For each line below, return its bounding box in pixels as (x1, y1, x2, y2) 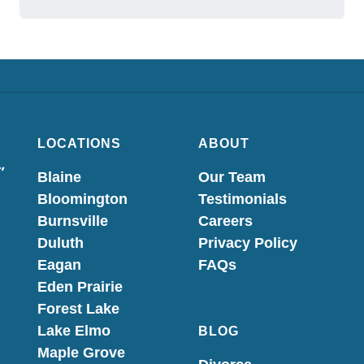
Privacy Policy (198, 235, 297, 251)
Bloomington (37, 191, 128, 207)
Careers (198, 213, 253, 229)
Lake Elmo (37, 323, 110, 339)
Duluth (37, 235, 84, 251)
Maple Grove (37, 344, 125, 361)
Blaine (37, 169, 81, 185)
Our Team (198, 169, 266, 185)
